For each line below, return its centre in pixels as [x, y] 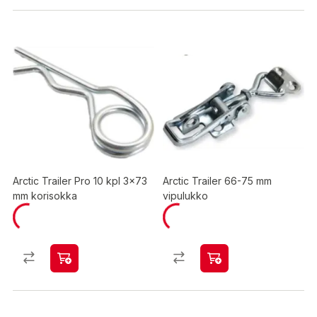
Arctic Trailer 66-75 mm [217, 181]
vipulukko [185, 196]
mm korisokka [45, 196]
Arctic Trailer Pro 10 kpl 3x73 [80, 181]
